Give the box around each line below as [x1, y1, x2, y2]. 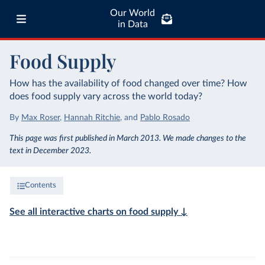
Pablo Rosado [140, 114, 190, 122]
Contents [25, 182, 56, 189]
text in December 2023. [9, 147, 91, 155]
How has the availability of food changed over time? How [9, 79, 247, 88]
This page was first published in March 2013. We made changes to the [9, 134, 246, 143]
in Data [117, 20, 148, 29]
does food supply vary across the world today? [9, 92, 202, 101]
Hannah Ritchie [64, 114, 120, 122]
